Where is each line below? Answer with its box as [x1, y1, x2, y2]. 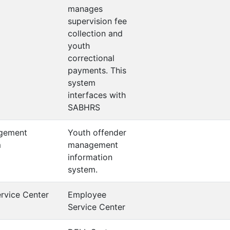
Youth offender [68, 127, 126, 138]
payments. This [68, 65, 126, 75]
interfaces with [68, 90, 126, 100]
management [68, 140, 118, 150]
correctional [68, 53, 114, 63]
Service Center [68, 202, 125, 212]
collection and [68, 28, 123, 39]
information [68, 152, 112, 162]
